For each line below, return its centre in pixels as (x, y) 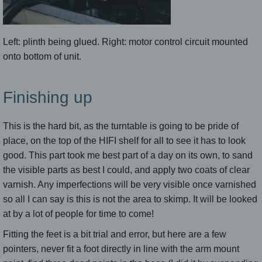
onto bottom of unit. (42, 56)
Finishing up (48, 97)
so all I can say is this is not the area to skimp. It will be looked (130, 199)
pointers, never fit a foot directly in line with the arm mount (121, 249)
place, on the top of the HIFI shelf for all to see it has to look (124, 140)
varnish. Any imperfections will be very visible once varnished (130, 184)
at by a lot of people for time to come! (78, 213)
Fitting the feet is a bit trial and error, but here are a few (115, 234)
